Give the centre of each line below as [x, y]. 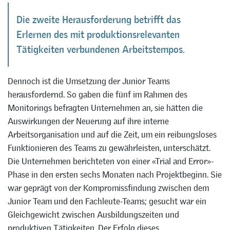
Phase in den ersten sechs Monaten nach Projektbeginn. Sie [115, 174]
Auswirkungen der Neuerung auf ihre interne [88, 121]
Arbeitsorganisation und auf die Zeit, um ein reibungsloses [112, 134]
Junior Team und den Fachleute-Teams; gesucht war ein [107, 201]
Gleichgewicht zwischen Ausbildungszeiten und [93, 214]
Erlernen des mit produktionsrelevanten [98, 35]
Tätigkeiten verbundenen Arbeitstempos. [101, 50]
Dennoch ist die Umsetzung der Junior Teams [89, 81]
